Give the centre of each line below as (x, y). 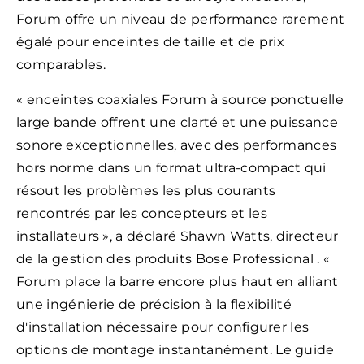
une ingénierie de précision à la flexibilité (154, 304)
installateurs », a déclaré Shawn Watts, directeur (178, 236)
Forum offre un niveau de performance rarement (181, 19)
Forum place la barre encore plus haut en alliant (178, 281)
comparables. (61, 65)
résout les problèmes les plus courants (146, 190)
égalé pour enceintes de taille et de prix (151, 42)
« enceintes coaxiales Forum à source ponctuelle (180, 99)
